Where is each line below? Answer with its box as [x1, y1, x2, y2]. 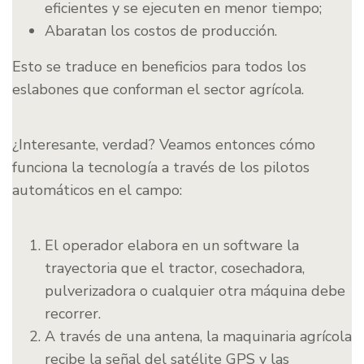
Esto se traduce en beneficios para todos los [12, 57, 306, 77]
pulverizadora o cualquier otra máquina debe [45, 281, 345, 301]
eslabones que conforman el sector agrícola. [12, 80, 304, 100]
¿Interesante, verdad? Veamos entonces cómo [12, 135, 315, 155]
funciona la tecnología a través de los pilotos [12, 158, 310, 178]
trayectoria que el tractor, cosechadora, [45, 258, 305, 279]
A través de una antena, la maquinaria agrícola [45, 327, 352, 347]
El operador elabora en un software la [45, 236, 299, 256]
